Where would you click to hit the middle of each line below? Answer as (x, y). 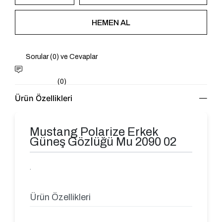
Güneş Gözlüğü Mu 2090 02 (103, 142)
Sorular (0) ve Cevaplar (62, 57)
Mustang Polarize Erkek (94, 132)
